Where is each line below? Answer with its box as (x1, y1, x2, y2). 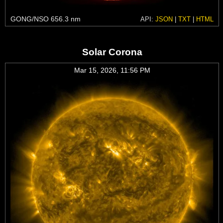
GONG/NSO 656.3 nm (10, 14, 81, 23)
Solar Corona (82, 46, 142, 57)
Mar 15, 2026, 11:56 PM (74, 66, 150, 74)
